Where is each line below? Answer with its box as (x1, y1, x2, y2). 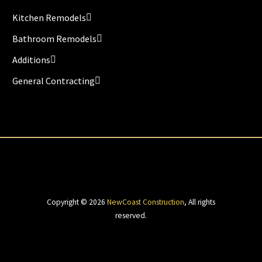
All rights (188, 197, 215, 208)
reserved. (115, 211, 147, 221)
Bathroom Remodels (12, 32, 96, 44)
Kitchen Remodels (12, 11, 86, 23)
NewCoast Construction (107, 197, 184, 208)
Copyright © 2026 (47, 197, 107, 208)
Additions (12, 53, 50, 65)
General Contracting (12, 74, 95, 87)
